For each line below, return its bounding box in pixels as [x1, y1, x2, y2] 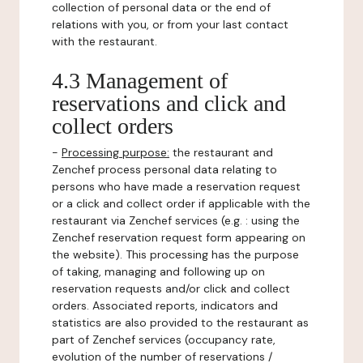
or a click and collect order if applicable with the [52, 196, 310, 211]
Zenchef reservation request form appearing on [52, 230, 305, 245]
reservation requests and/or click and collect [52, 281, 290, 296]
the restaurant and [169, 145, 273, 160]
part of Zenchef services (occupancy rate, [52, 332, 275, 347]
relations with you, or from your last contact [52, 17, 288, 32]
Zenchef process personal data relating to [52, 162, 277, 177]
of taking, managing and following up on [52, 264, 265, 279]
